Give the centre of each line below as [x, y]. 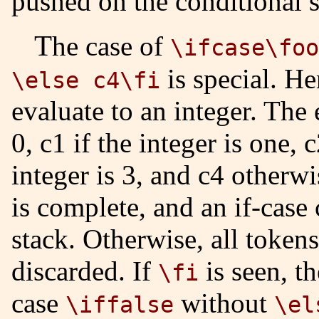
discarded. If [85, 271]
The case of [111, 46]
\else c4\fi [86, 80]
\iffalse [120, 304]
